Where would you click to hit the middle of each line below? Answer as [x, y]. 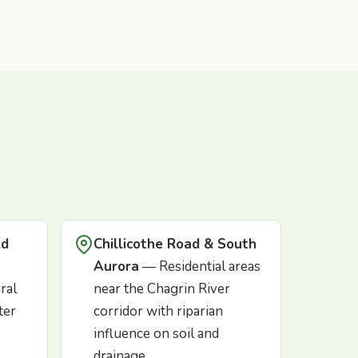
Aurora [116, 267]
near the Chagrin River [162, 289]
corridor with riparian [158, 312]
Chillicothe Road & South [175, 245]
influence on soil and [156, 334]
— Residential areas [200, 267]
